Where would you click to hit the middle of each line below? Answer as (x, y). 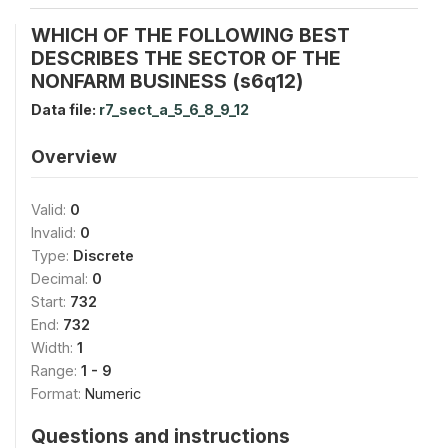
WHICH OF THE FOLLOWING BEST (190, 34)
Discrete (103, 255)
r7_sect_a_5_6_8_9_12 (174, 109)
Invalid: (55, 232)
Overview (74, 156)
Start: (50, 301)
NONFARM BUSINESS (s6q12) (167, 80)
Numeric (113, 393)
